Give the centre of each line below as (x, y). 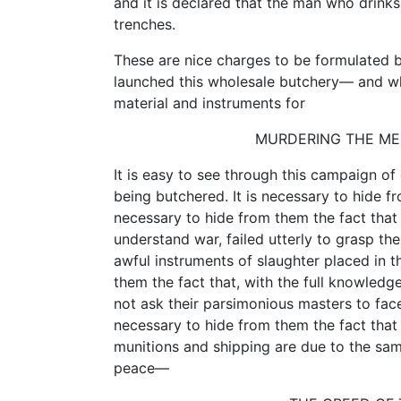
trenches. (145, 24)
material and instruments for (209, 102)
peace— (141, 367)
